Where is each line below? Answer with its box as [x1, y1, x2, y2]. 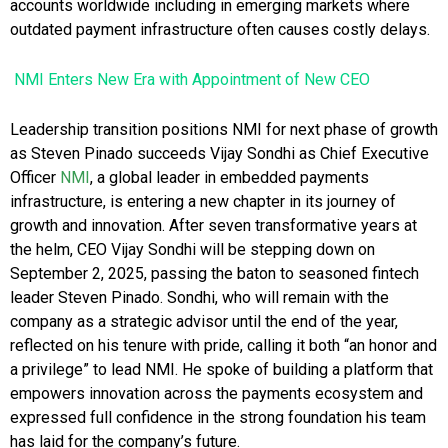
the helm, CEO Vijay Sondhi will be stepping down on [10, 240, 375, 260]
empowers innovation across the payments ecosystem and [10, 384, 423, 404]
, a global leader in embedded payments [90, 168, 369, 188]
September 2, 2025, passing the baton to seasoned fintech [10, 264, 419, 284]
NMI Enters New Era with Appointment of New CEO [14, 70, 370, 90]
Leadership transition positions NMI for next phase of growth [10, 120, 438, 140]
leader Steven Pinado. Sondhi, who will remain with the [10, 288, 389, 308]
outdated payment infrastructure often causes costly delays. [10, 20, 430, 40]
